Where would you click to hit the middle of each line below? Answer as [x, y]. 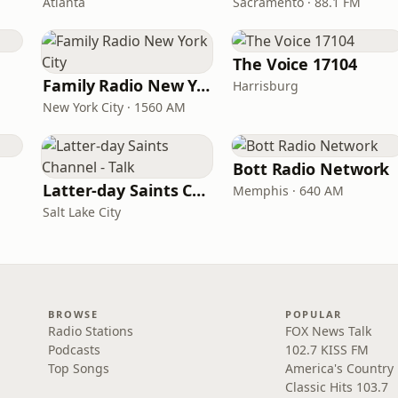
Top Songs [79, 368]
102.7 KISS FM [326, 350]
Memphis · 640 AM [288, 191]
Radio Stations [91, 331]
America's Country [339, 368]
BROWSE [73, 314]
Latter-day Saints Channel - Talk [199, 190]
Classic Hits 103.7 [336, 387]
